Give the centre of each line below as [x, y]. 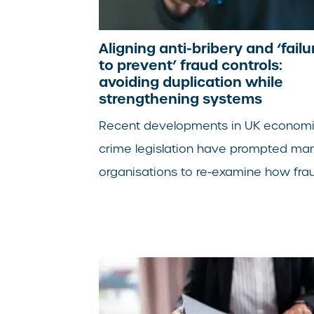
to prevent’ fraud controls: [191, 65]
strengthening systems [181, 98]
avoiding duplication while [191, 82]
